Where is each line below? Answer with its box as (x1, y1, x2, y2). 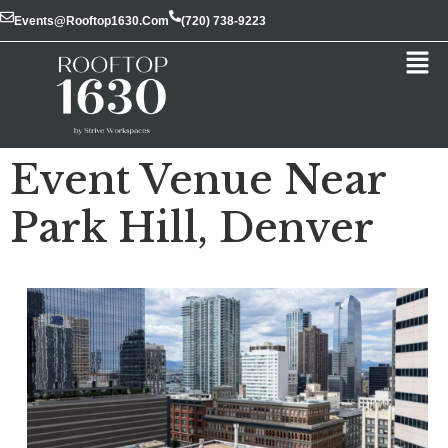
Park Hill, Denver (10, 203, 374, 254)
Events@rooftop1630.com (14, 14, 169, 28)
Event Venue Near (10, 155, 386, 206)
